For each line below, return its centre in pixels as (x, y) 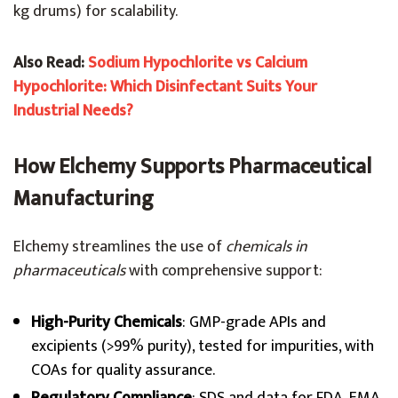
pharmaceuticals (69, 271)
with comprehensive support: (224, 271)
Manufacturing (84, 199)
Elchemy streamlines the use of (119, 247)
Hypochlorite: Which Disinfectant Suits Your (165, 87)
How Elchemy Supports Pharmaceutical (192, 167)
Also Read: (51, 63)
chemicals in (267, 247)
